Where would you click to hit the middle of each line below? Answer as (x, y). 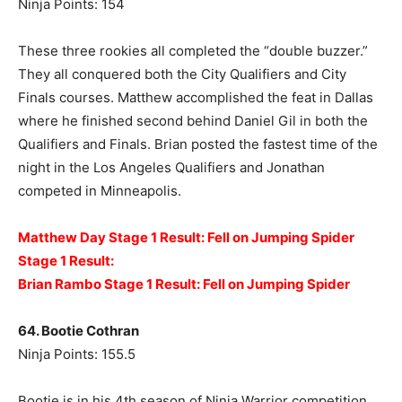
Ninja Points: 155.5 (77, 354)
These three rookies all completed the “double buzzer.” (193, 51)
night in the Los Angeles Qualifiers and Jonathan (171, 168)
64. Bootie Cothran (79, 331)
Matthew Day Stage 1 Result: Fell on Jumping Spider (186, 238)
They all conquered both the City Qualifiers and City (182, 74)
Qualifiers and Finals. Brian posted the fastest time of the (198, 144)
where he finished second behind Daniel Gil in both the (193, 121)
